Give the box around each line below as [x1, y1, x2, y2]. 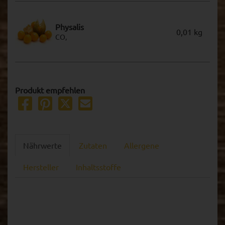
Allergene [124, 140, 159, 150]
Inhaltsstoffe [76, 161, 121, 172]
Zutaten [79, 140, 107, 150]
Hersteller [23, 161, 59, 172]
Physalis [55, 22, 84, 32]
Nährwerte [23, 140, 62, 150]
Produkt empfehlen [15, 84, 85, 95]
